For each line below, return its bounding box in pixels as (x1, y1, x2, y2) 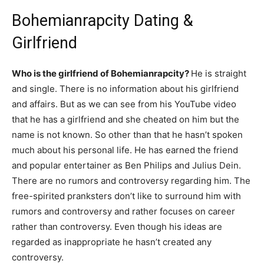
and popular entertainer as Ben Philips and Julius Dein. (12, 160, 241, 171)
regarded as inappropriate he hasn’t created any (12, 236, 212, 248)
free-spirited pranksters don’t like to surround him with (12, 190, 241, 202)
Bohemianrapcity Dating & (12, 11, 193, 31)
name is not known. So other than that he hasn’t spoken (12, 129, 243, 141)
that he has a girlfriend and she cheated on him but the (12, 114, 239, 126)
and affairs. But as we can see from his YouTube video (12, 98, 236, 110)
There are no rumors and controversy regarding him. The (12, 175, 250, 187)
